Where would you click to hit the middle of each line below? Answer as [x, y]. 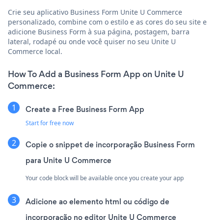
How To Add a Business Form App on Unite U [96, 74]
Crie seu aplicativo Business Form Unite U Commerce [95, 12]
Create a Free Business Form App [85, 109]
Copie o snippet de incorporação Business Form [110, 144]
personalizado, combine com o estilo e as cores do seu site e [107, 22]
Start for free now [50, 123]
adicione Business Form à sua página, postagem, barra [99, 31]
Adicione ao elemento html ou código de [97, 201]
